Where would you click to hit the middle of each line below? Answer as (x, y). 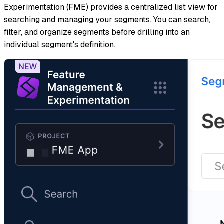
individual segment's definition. (60, 45)
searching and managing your (59, 20)
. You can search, (180, 20)
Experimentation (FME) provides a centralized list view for (111, 7)
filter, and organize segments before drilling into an (97, 32)
